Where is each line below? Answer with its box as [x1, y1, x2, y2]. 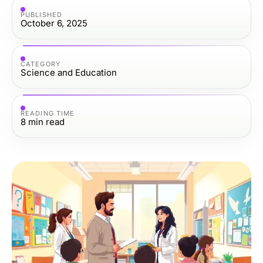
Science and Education [21, 66, 117, 78]
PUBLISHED [21, 10, 62, 19]
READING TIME [21, 109, 75, 117]
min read [28, 116, 65, 127]
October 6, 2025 [21, 17, 87, 29]
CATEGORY [21, 59, 60, 68]
